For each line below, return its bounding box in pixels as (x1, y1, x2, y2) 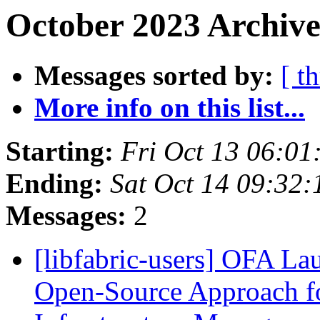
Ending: (6, 168, 103, 199)
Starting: (6, 136, 114, 167)
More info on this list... (34, 92, 305, 124)
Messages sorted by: (34, 60, 274, 91)
